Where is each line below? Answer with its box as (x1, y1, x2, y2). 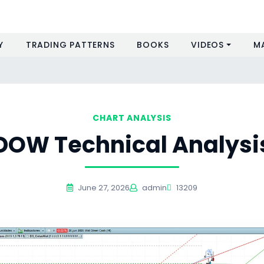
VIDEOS (191, 38, 225, 51)
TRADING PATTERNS (25, 38, 115, 51)
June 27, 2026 (76, 182, 130, 193)
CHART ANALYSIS (93, 112, 171, 124)
